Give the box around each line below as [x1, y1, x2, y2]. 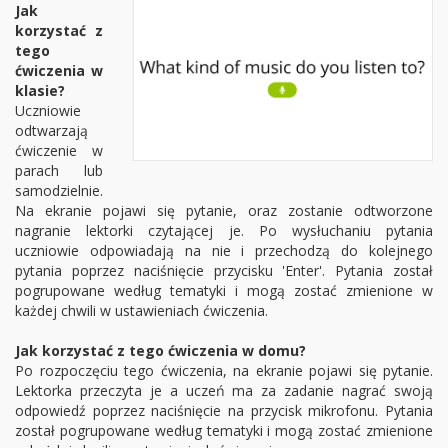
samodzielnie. [15, 181, 103, 200]
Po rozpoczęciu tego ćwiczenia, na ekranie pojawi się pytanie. [15, 361, 433, 380]
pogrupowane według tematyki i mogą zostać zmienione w [15, 281, 433, 300]
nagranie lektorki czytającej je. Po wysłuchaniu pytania [15, 221, 433, 240]
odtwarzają [15, 121, 88, 140]
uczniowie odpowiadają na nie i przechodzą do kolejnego [15, 241, 433, 260]
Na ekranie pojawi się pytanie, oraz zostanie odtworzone [15, 201, 433, 220]
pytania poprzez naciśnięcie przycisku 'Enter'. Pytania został [15, 261, 433, 280]
